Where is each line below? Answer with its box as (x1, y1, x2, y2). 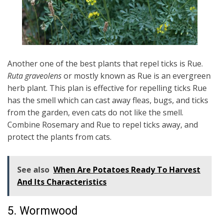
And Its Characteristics (17, 176, 107, 187)
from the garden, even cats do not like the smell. (7, 107, 183, 118)
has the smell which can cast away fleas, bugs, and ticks (7, 95, 208, 106)
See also (17, 164, 49, 175)
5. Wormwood (7, 204, 78, 218)
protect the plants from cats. (7, 131, 111, 142)
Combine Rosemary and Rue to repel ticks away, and (7, 119, 198, 130)
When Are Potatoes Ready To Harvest (53, 164, 200, 175)
